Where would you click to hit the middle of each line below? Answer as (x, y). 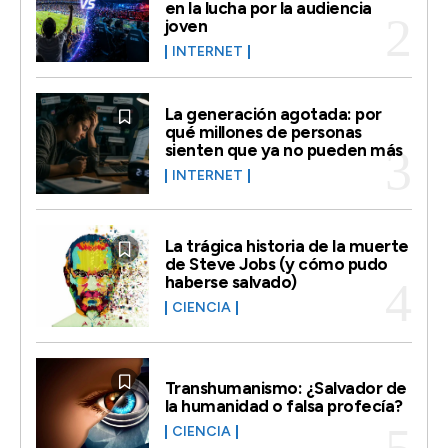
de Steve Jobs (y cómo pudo (276, 264)
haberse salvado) (230, 282)
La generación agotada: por (273, 113)
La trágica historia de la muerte (286, 246)
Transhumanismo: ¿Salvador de (285, 387)
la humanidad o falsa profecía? (283, 405)
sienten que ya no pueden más (283, 149)
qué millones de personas (263, 131)
